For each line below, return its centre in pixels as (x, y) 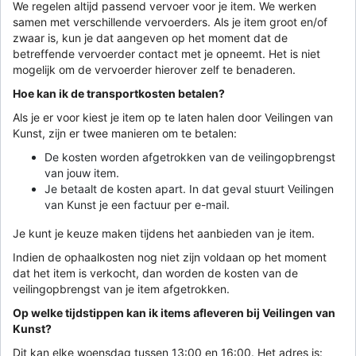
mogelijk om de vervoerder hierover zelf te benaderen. (154, 69)
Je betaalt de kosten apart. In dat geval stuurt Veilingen (189, 188)
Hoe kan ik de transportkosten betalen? (119, 93)
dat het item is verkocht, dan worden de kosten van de (155, 273)
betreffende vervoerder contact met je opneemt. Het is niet (166, 53)
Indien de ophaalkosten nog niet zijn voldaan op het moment (170, 257)
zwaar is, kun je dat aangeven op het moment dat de (150, 37)
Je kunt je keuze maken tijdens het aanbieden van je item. (164, 233)
